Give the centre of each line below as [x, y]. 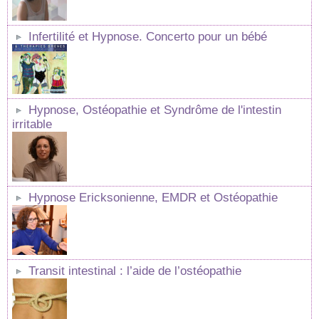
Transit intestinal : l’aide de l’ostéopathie [135, 271]
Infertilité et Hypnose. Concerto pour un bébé [148, 37]
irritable [32, 124]
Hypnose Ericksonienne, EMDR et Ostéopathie [153, 198]
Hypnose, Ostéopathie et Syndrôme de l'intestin [155, 110]
